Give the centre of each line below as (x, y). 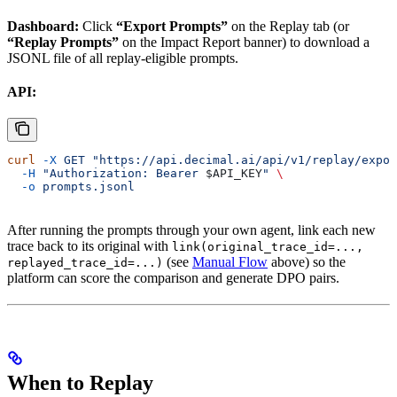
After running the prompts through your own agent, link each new (191, 230)
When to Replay (80, 382)
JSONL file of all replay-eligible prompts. (123, 58)
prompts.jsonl (85, 186)
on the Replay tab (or (288, 26)
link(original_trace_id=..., (268, 246)
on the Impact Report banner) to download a (244, 42)
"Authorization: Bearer (121, 173)
